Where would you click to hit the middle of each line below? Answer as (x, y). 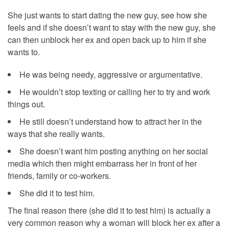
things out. (26, 104)
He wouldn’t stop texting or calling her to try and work (115, 91)
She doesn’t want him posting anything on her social (114, 151)
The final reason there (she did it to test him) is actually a (109, 210)
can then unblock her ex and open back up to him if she (107, 39)
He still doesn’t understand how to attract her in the (111, 121)
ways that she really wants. (56, 133)
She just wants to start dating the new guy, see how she (107, 15)
